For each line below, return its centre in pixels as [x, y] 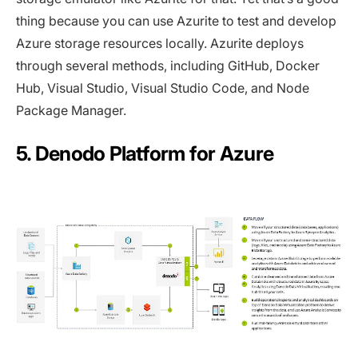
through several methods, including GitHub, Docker [168, 66]
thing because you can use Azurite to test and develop [176, 21]
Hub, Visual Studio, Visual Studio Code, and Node [163, 88]
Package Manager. [71, 111]
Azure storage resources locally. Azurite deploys [160, 44]
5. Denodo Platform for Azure [145, 154]
